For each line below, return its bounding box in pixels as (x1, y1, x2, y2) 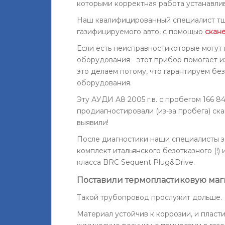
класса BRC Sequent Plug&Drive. (77, 157, 195, 167)
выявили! (77, 118, 108, 127)
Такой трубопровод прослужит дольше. (77, 192, 222, 202)
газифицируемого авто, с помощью (77, 27, 205, 36)
